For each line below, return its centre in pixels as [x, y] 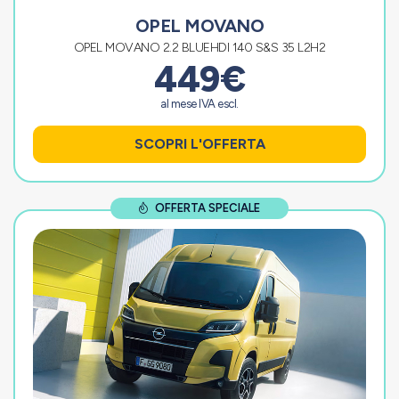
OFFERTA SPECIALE [207, 208]
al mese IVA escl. [199, 103]
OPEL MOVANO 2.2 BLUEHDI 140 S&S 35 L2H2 [199, 47]
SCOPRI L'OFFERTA [199, 143]
